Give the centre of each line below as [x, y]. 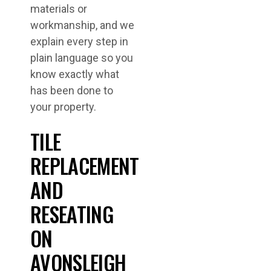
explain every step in [79, 41]
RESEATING [72, 214]
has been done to [72, 90]
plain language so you [82, 58]
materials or [59, 9]
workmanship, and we [82, 25]
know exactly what [75, 74]
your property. [63, 107]
